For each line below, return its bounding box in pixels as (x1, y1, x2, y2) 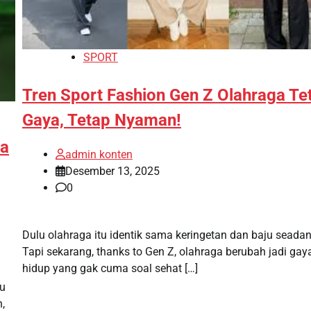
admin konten (65, 147, 133, 161)
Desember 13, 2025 (65, 164, 160, 178)
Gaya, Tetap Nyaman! (22, 110, 181, 130)
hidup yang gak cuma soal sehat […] (22, 261, 198, 275)
